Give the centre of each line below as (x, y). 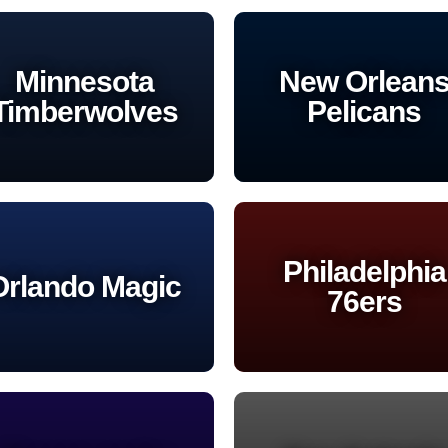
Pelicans (364, 111)
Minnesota (84, 81)
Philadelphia (364, 271)
